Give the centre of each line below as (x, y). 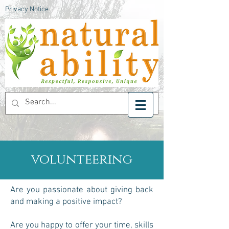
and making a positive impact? (66, 202)
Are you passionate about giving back (82, 190)
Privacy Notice (27, 9)
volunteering (82, 160)
